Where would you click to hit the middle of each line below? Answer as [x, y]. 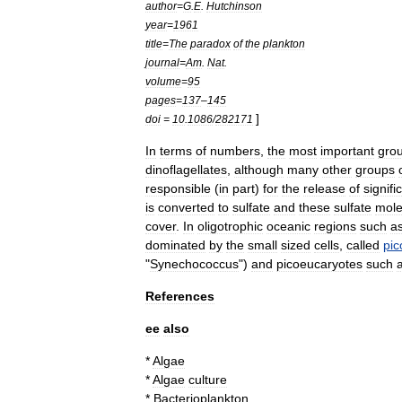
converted [186, 207]
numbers [235, 150]
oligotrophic [230, 226]
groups [375, 169]
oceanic [288, 226]
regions [335, 226]
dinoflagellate [183, 169]
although [259, 169]
